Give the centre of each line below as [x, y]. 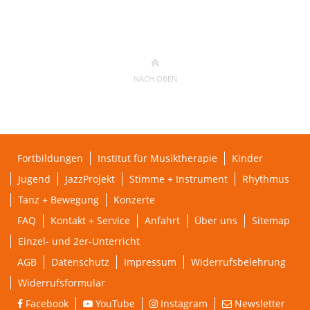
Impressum [150, 262]
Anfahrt [162, 221]
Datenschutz [80, 262]
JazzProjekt [90, 179]
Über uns [216, 221]
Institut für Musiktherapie [157, 158]
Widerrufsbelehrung [238, 262]
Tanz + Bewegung [58, 200]
